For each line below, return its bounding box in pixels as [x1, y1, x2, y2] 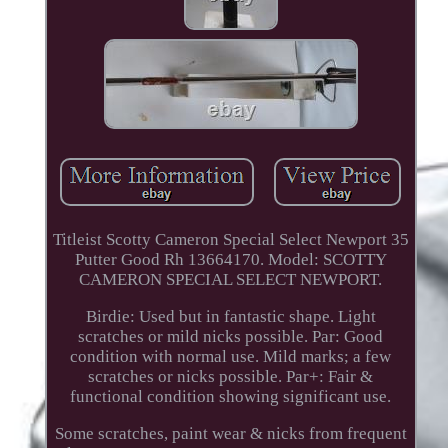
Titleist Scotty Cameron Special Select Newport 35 [52, 229, 409, 249]
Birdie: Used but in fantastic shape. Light [85, 306, 376, 326]
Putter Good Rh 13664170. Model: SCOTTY [74, 249, 387, 269]
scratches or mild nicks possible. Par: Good [78, 326, 384, 346]
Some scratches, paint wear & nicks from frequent [54, 423, 407, 443]
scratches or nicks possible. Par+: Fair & [88, 366, 374, 386]
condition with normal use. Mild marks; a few [70, 346, 392, 366]
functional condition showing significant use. [70, 386, 392, 406]
